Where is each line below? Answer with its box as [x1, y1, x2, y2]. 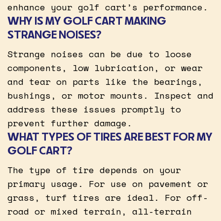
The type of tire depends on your [7, 163, 181, 176]
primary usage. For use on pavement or [7, 177, 208, 190]
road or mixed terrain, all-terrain [7, 204, 192, 218]
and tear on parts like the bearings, [7, 74, 203, 88]
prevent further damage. [7, 116, 132, 129]
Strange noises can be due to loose [7, 47, 192, 60]
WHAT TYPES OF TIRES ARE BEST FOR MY [7, 129, 213, 144]
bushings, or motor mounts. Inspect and [7, 88, 214, 102]
